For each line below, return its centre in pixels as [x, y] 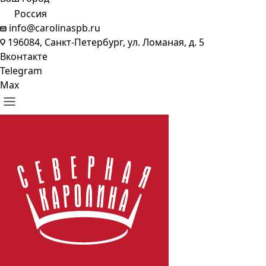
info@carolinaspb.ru [55, 28]
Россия [31, 14]
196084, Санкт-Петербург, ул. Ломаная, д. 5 [105, 42]
